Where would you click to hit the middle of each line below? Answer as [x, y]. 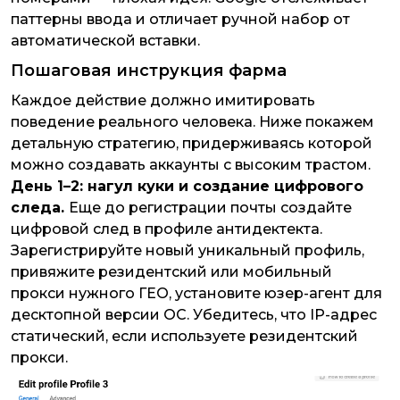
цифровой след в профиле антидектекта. [167, 229]
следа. [40, 208]
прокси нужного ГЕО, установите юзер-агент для [196, 294]
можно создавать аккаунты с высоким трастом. [192, 165]
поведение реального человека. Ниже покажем [192, 122]
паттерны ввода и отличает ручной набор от [180, 20]
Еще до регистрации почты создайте [210, 208]
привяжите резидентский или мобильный [171, 272]
